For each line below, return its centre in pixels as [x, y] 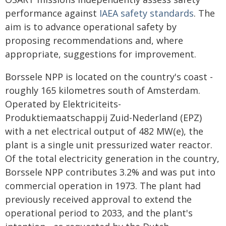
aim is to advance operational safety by [91, 27]
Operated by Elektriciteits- [63, 104]
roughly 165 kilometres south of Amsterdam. [103, 90]
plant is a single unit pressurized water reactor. [109, 145]
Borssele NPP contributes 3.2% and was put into [110, 172]
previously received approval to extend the [98, 199]
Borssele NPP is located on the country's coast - [109, 77]
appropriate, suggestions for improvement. [101, 54]
